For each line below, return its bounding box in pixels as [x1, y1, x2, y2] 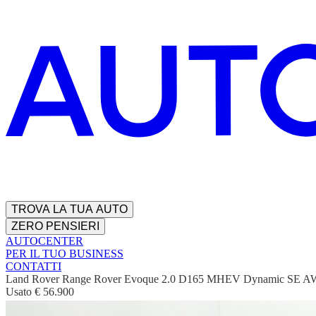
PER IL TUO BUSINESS [6, 248, 123, 260]
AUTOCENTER [6, 235, 83, 248]
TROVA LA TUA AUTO [11, 203, 128, 216]
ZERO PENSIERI [11, 220, 99, 233]
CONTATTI [6, 260, 61, 273]
